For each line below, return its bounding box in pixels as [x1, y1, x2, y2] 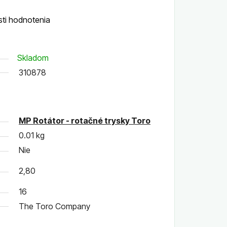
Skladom [17, 52, 49, 63]
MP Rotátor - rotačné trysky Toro [19, 115, 150, 126]
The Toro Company [19, 201, 90, 211]
